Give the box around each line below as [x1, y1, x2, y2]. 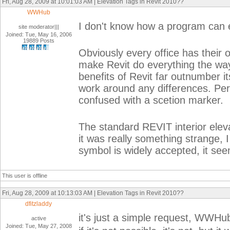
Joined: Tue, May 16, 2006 [6, 31, 72, 37]
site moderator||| [18, 24, 59, 30]
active [31, 215, 46, 221]
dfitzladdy [25, 200, 52, 207]
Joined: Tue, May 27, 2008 [6, 223, 72, 229]
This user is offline [2, 172, 47, 179]
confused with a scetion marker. [79, 94, 223, 106]
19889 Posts [23, 37, 54, 44]
